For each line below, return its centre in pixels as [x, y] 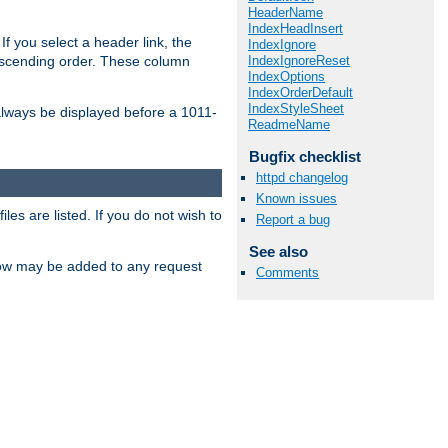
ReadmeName [289, 124]
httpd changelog [302, 177]
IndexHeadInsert [295, 28]
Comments [287, 273]
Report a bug [293, 220]
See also [278, 252]
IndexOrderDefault [300, 92]
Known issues [296, 199]
